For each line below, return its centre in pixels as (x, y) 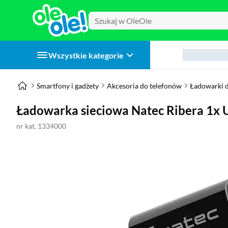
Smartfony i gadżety (68, 85)
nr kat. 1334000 (41, 126)
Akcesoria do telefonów (144, 85)
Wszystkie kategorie (86, 55)
